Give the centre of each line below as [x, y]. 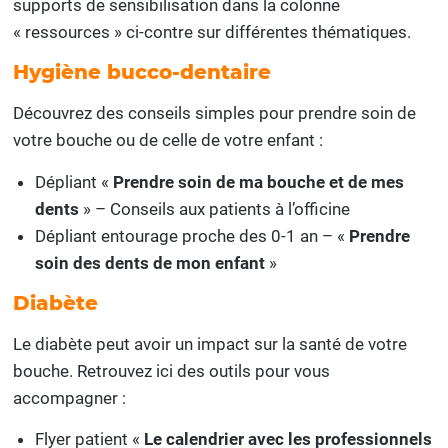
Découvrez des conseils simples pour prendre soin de [215, 113]
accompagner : [70, 398]
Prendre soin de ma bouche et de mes [259, 181]
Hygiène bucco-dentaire [142, 72]
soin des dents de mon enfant [150, 262]
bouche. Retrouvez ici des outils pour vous [172, 371]
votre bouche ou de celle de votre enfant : [168, 140]
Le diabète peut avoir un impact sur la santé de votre [210, 344]
